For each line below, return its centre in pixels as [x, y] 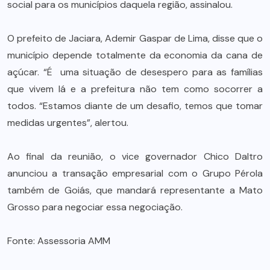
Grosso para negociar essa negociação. [95, 207]
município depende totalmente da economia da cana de [135, 55]
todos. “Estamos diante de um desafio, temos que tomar [135, 105]
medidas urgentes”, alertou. [68, 122]
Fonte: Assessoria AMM [59, 240]
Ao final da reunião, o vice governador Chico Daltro [135, 156]
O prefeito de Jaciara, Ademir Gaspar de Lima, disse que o [135, 38]
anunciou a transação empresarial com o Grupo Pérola [135, 173]
